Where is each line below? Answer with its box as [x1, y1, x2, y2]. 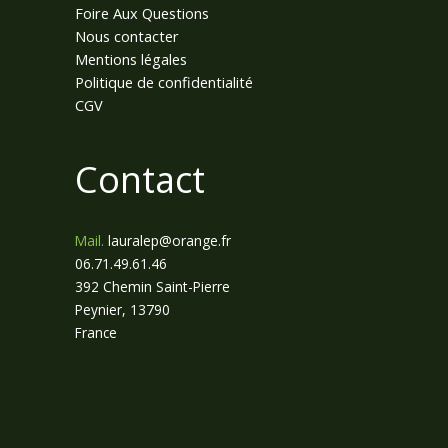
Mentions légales [75, 48, 187, 69]
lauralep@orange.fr [108, 231, 231, 251]
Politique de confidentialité [75, 71, 253, 92]
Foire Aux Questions [75, 2, 209, 23]
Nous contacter [75, 25, 179, 46]
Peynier [75, 300, 122, 320]
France [75, 323, 117, 343]
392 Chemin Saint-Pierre [75, 277, 230, 297]
